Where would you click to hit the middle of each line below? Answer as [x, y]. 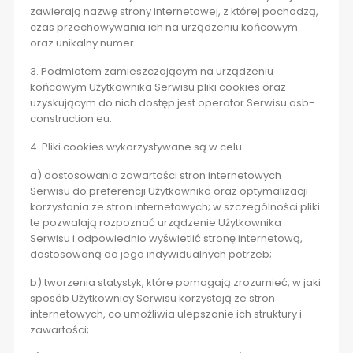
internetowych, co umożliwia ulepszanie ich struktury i [165, 314]
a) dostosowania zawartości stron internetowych [155, 176]
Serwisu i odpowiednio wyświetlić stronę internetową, [166, 239]
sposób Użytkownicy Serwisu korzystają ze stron [152, 299]
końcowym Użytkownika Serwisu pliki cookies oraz [158, 87]
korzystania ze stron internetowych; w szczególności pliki [175, 207]
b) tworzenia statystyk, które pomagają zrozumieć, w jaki [175, 283]
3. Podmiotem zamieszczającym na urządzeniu [151, 72]
